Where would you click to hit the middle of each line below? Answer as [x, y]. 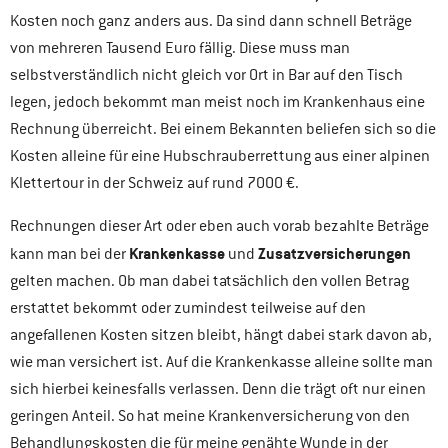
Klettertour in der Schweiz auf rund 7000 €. [154, 182]
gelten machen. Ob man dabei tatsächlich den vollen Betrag [209, 280]
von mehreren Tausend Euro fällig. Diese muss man [180, 47]
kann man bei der [69, 253]
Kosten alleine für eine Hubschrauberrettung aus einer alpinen [220, 155]
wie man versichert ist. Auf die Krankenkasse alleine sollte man [221, 361]
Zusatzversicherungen [334, 253]
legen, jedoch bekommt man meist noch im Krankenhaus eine [217, 101]
